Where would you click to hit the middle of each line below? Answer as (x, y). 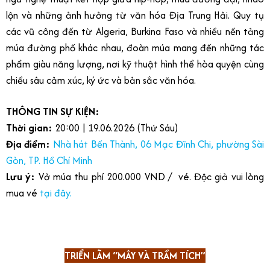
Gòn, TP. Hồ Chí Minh (49, 160)
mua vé (23, 193)
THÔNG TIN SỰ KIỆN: (53, 111)
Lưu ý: (22, 176)
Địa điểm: (30, 144)
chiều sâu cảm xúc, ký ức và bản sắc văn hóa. (102, 80)
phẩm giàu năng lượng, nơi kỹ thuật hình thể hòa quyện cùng (135, 64)
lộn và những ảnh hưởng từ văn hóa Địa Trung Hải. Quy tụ (135, 15)
